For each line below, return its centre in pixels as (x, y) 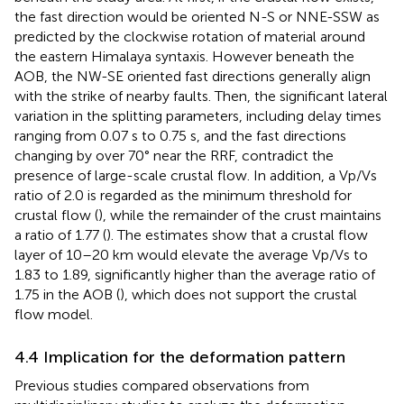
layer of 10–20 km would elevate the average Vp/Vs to (191, 255)
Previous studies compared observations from (162, 386)
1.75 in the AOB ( (67, 295)
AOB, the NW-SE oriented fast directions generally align (193, 77)
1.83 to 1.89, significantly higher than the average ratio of (195, 275)
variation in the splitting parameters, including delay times (198, 116)
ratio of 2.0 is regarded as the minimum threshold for (183, 196)
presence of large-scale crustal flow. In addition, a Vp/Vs (196, 176)
